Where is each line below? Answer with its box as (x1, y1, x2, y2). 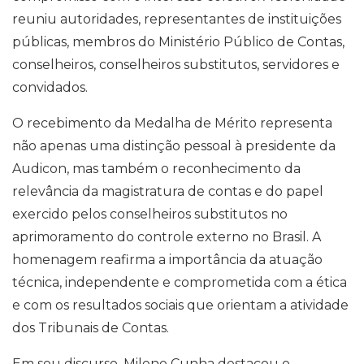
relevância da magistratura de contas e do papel (12, 184, 323, 199)
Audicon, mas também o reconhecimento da (12, 161, 301, 176)
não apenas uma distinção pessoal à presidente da (12, 138, 336, 154)
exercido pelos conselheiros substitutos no (12, 206, 288, 222)
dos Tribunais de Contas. (12, 320, 169, 336)
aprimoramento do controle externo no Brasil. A (12, 229, 321, 245)
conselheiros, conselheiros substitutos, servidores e (12, 57, 340, 72)
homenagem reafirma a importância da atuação (12, 252, 323, 267)
